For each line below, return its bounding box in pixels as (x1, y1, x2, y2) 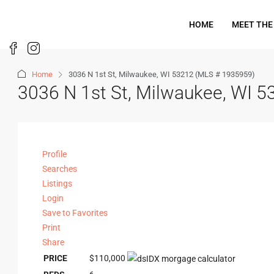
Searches (42, 164, 77, 174)
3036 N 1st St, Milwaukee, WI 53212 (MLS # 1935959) (68, 70, 255, 79)
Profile (42, 149, 67, 159)
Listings (42, 179, 72, 188)
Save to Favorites (42, 208, 108, 218)
